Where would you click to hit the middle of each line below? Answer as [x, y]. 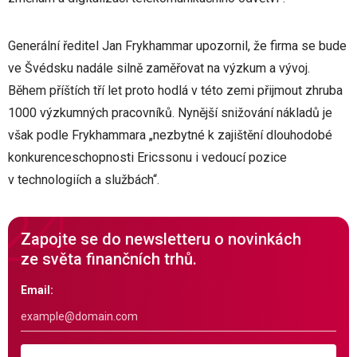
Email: [37, 290]
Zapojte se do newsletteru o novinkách [161, 239]
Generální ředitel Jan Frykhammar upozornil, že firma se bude [177, 46]
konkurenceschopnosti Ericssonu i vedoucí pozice [147, 157]
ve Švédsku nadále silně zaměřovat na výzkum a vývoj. [159, 68]
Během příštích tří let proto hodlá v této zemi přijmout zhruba [175, 90]
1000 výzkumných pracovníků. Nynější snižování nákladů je [170, 113]
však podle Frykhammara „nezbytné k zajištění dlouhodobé [170, 135]
